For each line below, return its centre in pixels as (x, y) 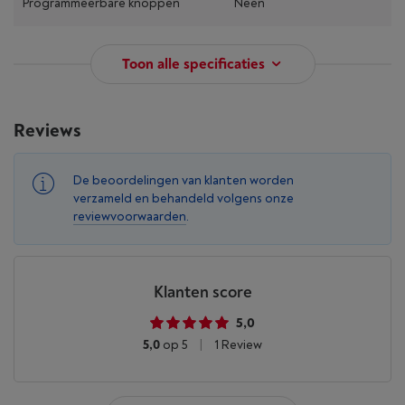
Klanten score (202, 292)
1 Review (237, 345)
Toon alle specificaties (193, 64)
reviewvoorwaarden (130, 217)
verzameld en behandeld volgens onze (184, 198)
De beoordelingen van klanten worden (184, 180)
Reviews (47, 131)
